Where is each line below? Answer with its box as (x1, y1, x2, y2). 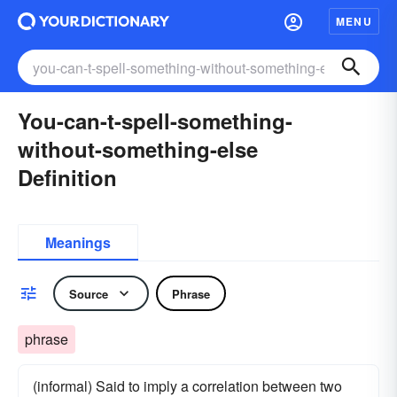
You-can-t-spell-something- (18, 105, 292, 136)
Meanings (45, 232, 111, 253)
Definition (18, 162, 117, 192)
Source (69, 284, 108, 302)
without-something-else (18, 134, 258, 164)
